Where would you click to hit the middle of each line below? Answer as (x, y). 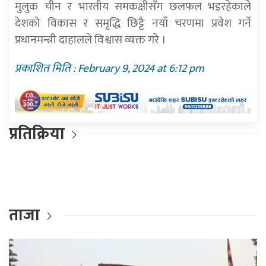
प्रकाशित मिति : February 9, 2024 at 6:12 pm (110, 69)
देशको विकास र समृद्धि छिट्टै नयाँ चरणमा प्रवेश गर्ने (133, 23)
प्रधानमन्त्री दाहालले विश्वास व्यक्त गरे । (91, 40)
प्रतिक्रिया (37, 134)
